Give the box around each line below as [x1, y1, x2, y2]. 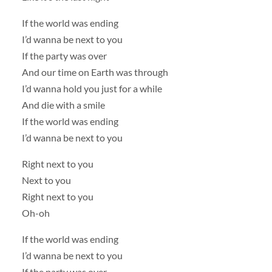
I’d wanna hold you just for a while [21, 82, 162, 94]
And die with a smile [21, 98, 105, 110]
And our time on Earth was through [21, 66, 168, 78]
